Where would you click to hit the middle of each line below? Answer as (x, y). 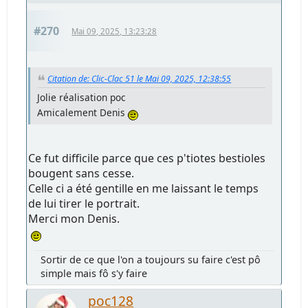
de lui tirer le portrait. (84, 203)
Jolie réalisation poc (82, 97)
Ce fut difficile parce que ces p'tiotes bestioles (147, 158)
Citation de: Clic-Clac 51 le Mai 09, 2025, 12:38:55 (140, 78)
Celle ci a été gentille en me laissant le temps (144, 188)
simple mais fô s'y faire (94, 273)
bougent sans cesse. (81, 173)
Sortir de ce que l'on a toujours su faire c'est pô (151, 259)
